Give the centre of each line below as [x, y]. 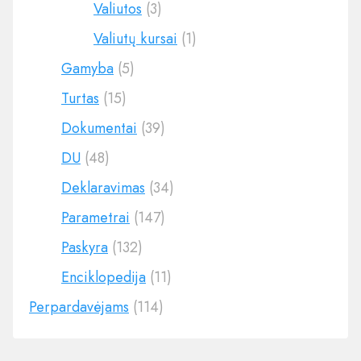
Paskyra [85, 247]
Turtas [80, 98]
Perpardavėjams [79, 307]
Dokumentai [99, 128]
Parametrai [95, 218]
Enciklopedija [104, 277]
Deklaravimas [103, 188]
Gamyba [87, 68]
